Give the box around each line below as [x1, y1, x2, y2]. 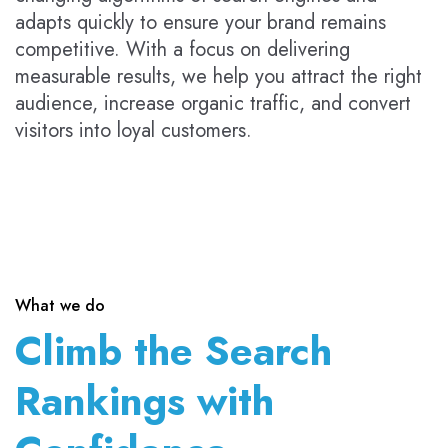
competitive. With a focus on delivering [15, 35, 350, 65]
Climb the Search [15, 322, 332, 381]
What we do [15, 294, 105, 318]
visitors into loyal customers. [15, 116, 252, 146]
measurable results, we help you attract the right [15, 62, 422, 92]
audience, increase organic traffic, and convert [15, 89, 411, 119]
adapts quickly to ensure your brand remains [15, 8, 386, 38]
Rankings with [15, 372, 274, 431]
